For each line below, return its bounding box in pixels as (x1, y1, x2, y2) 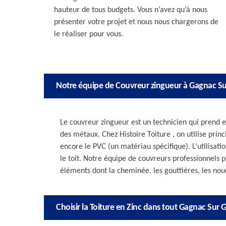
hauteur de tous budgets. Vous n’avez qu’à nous (54, 6, 207, 14)
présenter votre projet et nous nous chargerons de (54, 18, 218, 26)
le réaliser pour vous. (54, 30, 123, 38)
